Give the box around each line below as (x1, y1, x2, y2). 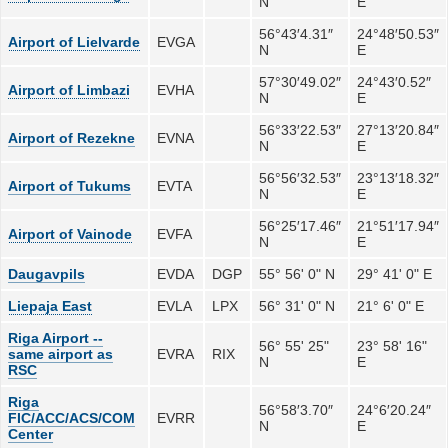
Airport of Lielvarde (8, 33, 141, 50)
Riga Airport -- (8, 329, 104, 346)
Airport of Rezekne (8, 129, 136, 146)
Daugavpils (8, 265, 86, 282)
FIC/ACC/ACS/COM (8, 409, 136, 426)
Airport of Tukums (8, 177, 132, 194)
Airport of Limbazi (8, 81, 131, 98)
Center (8, 425, 54, 442)
